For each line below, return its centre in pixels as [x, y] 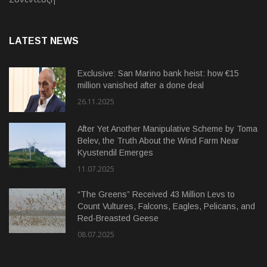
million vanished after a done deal [141, 86]
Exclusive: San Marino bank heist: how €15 [158, 74]
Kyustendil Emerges [115, 153]
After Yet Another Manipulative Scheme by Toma [167, 129]
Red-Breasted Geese [118, 218]
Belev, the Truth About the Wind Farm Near [158, 141]
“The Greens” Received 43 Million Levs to [156, 195]
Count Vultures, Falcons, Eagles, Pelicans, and [166, 207]
